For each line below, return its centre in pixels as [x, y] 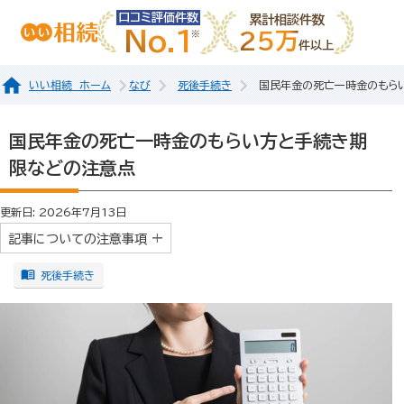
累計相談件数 [286, 19]
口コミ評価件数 [158, 17]
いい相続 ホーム [70, 84]
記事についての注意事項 [78, 239]
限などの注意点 [72, 167]
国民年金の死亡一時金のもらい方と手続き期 [188, 140]
